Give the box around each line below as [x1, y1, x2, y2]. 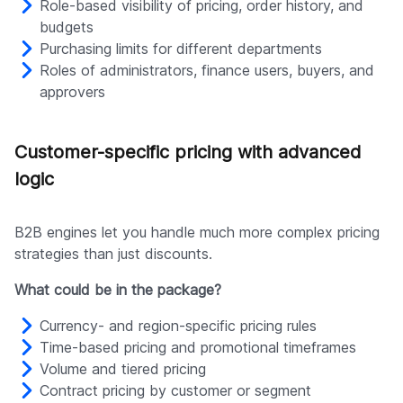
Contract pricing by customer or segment [40, 381, 311, 400]
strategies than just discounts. [14, 245, 212, 264]
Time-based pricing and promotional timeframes [40, 338, 356, 357]
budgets [40, 18, 94, 37]
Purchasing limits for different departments [40, 40, 322, 58]
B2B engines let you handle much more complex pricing [14, 223, 380, 242]
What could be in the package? [14, 281, 221, 300]
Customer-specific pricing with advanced [14, 141, 361, 164]
